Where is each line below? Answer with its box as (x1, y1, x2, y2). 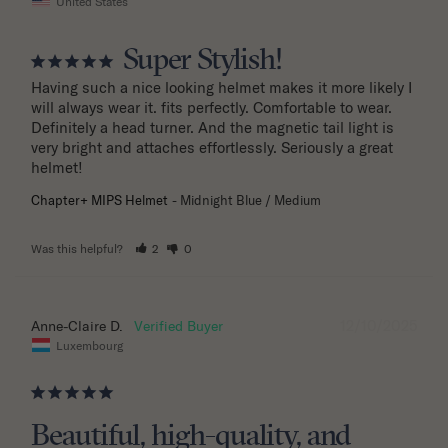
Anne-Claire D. (31, 317, 123, 336)
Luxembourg (56, 337, 123, 353)
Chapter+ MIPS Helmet (31, 192, 168, 209)
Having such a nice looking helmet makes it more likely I (31, 78, 412, 98)
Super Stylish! (123, 41, 282, 82)
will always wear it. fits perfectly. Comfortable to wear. (31, 98, 392, 118)
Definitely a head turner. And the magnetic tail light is (31, 118, 394, 138)
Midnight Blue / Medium (180, 192, 321, 209)
